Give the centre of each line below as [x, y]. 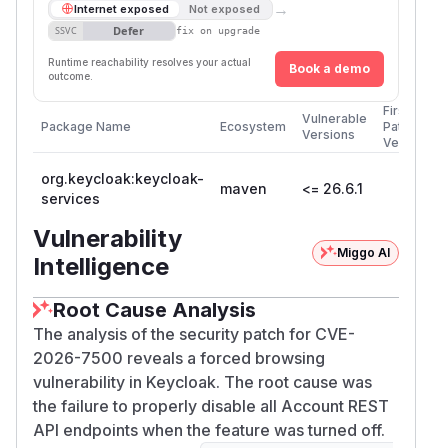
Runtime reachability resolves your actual [149, 61]
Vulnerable [334, 118]
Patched [407, 126]
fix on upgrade [217, 31]
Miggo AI [363, 252]
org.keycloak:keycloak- [122, 178]
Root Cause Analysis [154, 309]
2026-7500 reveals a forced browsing [179, 357]
